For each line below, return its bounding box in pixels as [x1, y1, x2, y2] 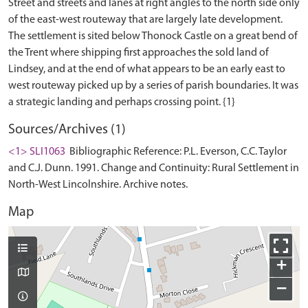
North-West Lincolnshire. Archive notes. [8, 179, 188, 190]
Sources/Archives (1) [8, 123, 126, 137]
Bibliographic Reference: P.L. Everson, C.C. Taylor [67, 146, 287, 157]
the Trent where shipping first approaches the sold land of [8, 47, 269, 58]
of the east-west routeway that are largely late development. [8, 14, 283, 25]
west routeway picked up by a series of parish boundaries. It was [8, 80, 298, 91]
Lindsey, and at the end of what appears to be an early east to [8, 64, 285, 75]
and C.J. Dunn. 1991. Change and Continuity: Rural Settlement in [8, 163, 299, 174]
